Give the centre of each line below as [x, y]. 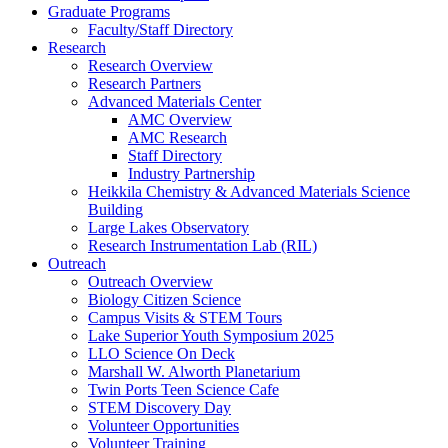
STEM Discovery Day [159, 408]
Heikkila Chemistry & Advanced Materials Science [249, 192]
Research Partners [144, 84]
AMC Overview [180, 120]
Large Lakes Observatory [168, 228]
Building [115, 210]
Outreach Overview [150, 282]
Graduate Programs [109, 12]
